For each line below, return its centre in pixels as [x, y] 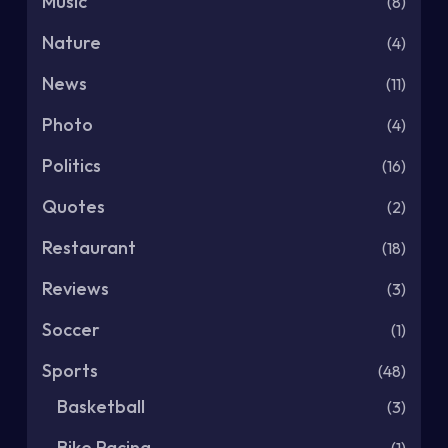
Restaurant [89, 248]
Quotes [73, 207]
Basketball [101, 407]
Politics [71, 166]
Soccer [71, 330]
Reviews [75, 289]
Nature [71, 43]
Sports [70, 371]
